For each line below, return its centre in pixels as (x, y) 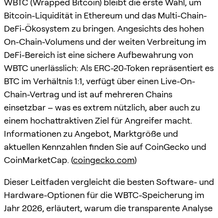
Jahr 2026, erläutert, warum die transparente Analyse (108, 208)
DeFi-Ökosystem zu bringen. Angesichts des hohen (104, 28)
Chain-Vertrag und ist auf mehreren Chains (88, 94)
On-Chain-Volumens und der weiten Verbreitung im (105, 41)
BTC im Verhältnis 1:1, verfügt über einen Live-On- (100, 81)
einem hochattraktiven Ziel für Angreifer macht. (98, 120)
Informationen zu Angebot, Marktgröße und (91, 133)
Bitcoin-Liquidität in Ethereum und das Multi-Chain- (105, 15)
